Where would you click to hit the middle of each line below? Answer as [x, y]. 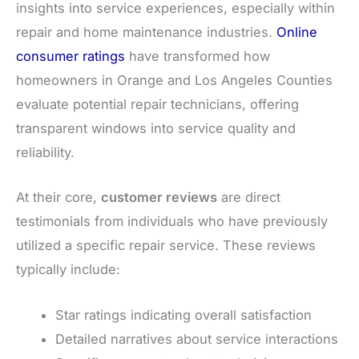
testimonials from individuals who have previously [172, 222]
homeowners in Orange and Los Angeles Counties [174, 81]
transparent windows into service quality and [156, 129]
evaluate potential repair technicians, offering [157, 105]
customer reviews [159, 198]
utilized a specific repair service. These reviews [166, 246]
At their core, [58, 198]
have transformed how [198, 56]
